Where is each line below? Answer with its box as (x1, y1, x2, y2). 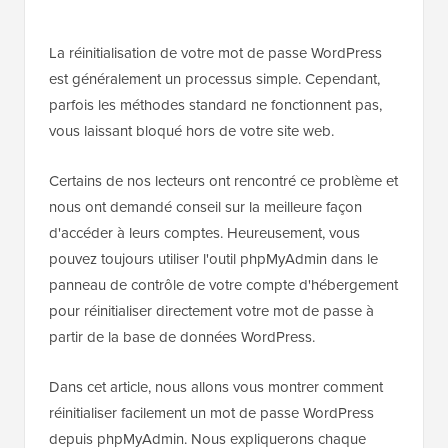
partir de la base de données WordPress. (49, 326, 315, 348)
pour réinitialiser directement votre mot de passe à (49, 300, 374, 322)
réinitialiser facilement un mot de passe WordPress (49, 402, 374, 424)
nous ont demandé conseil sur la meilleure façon (49, 196, 362, 218)
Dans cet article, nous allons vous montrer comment (49, 376, 383, 398)
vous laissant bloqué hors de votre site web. (49, 120, 334, 142)
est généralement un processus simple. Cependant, (49, 68, 380, 90)
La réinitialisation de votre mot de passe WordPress (49, 42, 382, 64)
